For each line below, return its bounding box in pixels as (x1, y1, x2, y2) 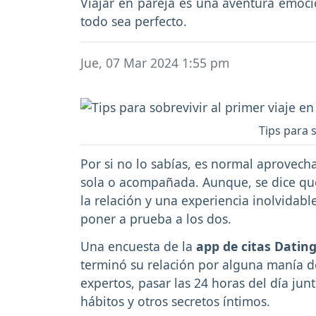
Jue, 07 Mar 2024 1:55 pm (80, 54, 229, 71)
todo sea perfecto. (80, 13, 187, 30)
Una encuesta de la (80, 238, 196, 255)
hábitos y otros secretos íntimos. (80, 293, 270, 310)
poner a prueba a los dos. (80, 210, 231, 228)
